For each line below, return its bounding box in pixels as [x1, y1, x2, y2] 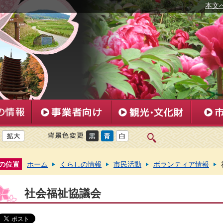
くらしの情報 [60, 160, 102, 168]
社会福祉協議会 [24, 186, 101, 200]
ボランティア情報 [153, 160, 209, 168]
